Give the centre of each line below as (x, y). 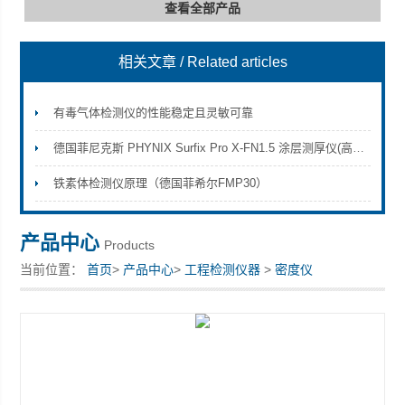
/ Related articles (233, 62)
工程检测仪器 (223, 269)
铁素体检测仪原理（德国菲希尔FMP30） (160, 183)
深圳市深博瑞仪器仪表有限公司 (109, 84)
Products (130, 245)
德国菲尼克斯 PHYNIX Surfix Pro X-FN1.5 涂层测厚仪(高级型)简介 (358, 148)
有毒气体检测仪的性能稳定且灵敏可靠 (153, 113)
